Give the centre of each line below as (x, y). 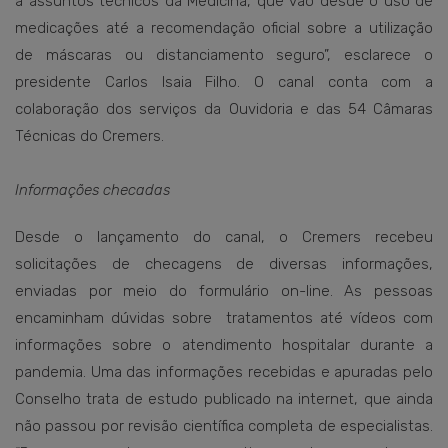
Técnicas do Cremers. (89, 136)
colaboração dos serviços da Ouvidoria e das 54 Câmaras (224, 109)
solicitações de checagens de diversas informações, (224, 264)
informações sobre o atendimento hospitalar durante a (224, 345)
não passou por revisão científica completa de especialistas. (224, 426)
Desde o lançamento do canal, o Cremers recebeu (224, 237)
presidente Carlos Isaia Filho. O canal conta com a (224, 82)
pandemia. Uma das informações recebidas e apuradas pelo (224, 372)
